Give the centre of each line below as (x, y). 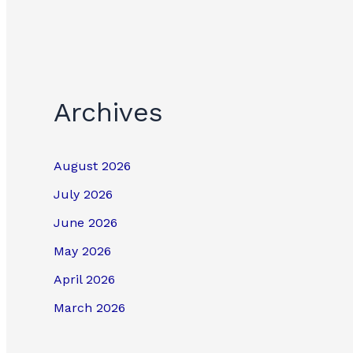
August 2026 (92, 166)
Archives (108, 111)
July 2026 (83, 195)
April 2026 (84, 280)
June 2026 (85, 223)
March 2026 (89, 308)
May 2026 (82, 251)
